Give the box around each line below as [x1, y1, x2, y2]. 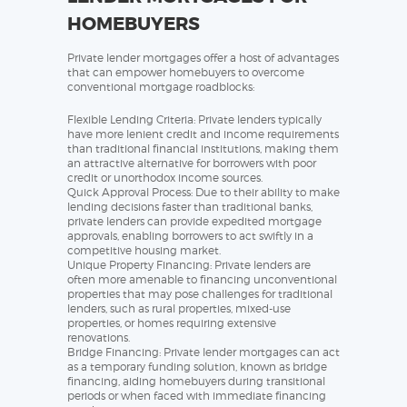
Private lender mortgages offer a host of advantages [67, 51, 339, 65]
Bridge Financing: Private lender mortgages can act [67, 345, 340, 360]
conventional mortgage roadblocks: [67, 80, 254, 94]
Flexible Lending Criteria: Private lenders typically [67, 113, 322, 127]
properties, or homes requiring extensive [67, 316, 276, 331]
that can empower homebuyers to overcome [67, 65, 304, 80]
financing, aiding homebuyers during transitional [67, 374, 325, 389]
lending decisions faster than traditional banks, [67, 200, 313, 214]
